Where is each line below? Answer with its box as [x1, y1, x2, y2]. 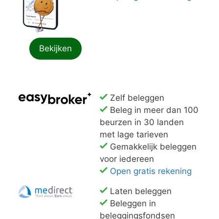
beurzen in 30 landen [100, 117, 184, 128]
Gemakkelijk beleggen [108, 142, 197, 152]
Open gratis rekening [110, 166, 192, 176]
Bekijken [39, 44, 72, 54]
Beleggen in [108, 198, 156, 209]
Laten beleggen [108, 186, 172, 197]
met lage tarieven [100, 130, 168, 140]
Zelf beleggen [108, 93, 164, 103]
